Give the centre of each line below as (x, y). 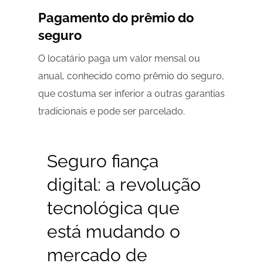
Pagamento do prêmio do (116, 18)
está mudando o (113, 232)
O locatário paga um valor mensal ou (119, 59)
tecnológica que (113, 208)
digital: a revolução (124, 185)
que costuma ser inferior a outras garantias (131, 94)
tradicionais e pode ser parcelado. (111, 112)
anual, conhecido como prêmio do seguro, (131, 76)
